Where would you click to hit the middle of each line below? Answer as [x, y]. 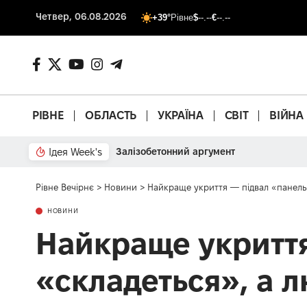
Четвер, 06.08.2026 [82, 16]
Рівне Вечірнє [65, 187]
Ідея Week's [75, 151]
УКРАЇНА [180, 115]
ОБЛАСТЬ [111, 115]
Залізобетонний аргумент [175, 151]
